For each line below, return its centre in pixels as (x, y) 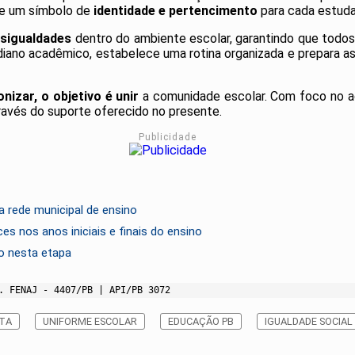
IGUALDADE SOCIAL (309, 322)
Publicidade (168, 137)
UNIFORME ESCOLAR (90, 322)
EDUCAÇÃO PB (201, 322)
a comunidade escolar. (205, 97)
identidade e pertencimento (176, 11)
